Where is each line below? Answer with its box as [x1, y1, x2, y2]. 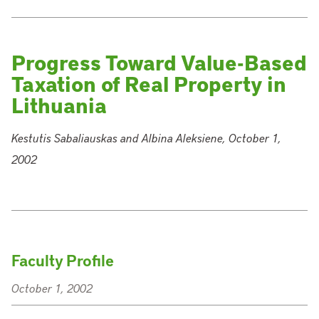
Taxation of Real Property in [11, 70, 286, 98]
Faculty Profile [11, 250, 114, 271]
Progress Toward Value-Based [11, 48, 307, 76]
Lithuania [11, 91, 107, 119]
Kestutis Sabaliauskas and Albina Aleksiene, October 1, [11, 130, 281, 145]
